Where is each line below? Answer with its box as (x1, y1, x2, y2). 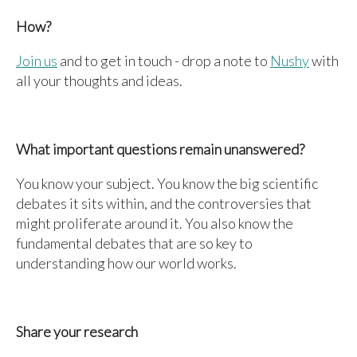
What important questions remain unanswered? (16, 140, 304, 158)
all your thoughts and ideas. (16, 72, 182, 89)
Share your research (16, 323, 138, 340)
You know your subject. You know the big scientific (16, 175, 318, 192)
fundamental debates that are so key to (16, 234, 253, 252)
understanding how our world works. (16, 254, 237, 272)
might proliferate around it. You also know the (16, 214, 293, 232)
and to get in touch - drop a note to (57, 52, 270, 69)
